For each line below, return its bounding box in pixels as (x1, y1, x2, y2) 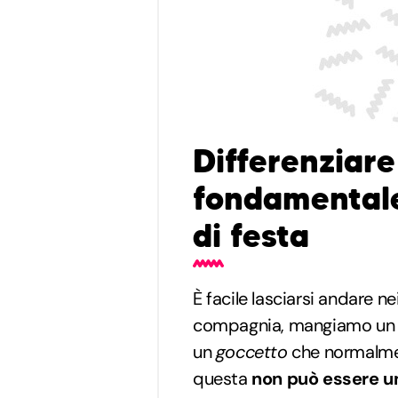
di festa (193, 216, 309, 257)
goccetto (215, 340, 288, 364)
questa (193, 367, 252, 391)
